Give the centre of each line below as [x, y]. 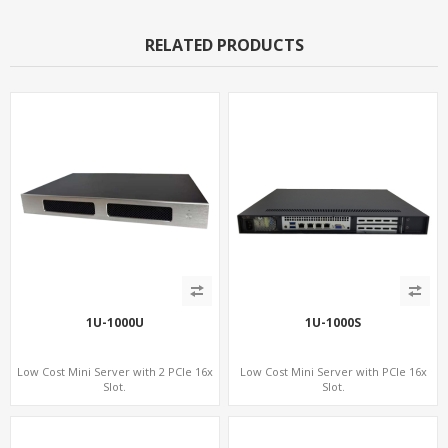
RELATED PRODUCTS [224, 44]
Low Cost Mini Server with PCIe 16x [333, 371]
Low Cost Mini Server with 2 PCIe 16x [114, 371]
